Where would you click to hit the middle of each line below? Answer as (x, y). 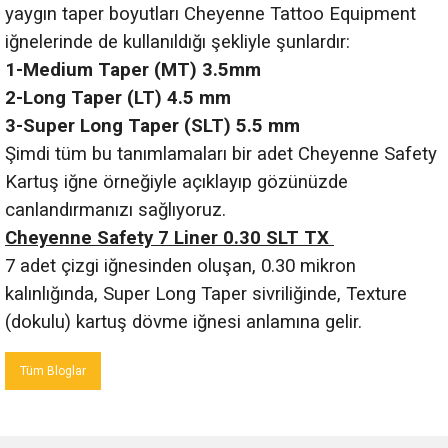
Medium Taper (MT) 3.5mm (142, 69)
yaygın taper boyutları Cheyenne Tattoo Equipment (210, 13)
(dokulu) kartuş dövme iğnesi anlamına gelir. (186, 321)
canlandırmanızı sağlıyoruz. (118, 209)
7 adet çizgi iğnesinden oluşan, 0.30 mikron (180, 265)
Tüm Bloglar (53, 370)
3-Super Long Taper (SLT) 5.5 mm (155, 125)
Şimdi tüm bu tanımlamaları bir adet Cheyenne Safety (221, 153)
